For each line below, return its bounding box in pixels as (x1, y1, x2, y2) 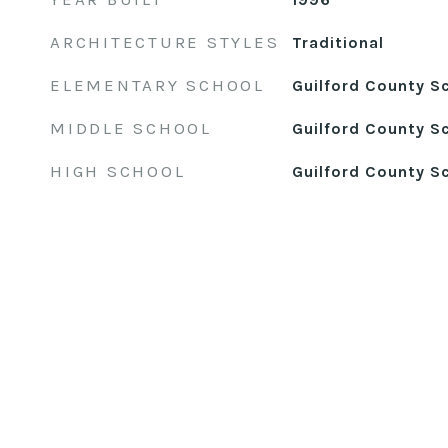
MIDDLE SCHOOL (50, 118, 212, 138)
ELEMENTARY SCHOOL (50, 75, 265, 95)
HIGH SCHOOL (50, 161, 186, 181)
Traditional (291, 33, 384, 52)
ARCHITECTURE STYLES (50, 32, 280, 52)
